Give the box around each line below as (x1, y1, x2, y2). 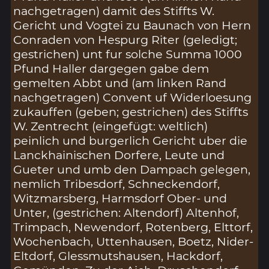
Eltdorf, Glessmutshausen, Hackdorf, (13, 249, 223, 264)
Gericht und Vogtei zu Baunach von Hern (13, 18, 252, 33)
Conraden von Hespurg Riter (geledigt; (13, 32, 238, 47)
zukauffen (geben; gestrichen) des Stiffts (13, 104, 249, 119)
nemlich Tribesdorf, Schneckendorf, (13, 177, 220, 192)
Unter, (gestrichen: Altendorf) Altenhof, (13, 205, 240, 220)
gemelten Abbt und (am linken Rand (13, 76, 227, 91)
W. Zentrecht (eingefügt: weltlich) (13, 119, 208, 134)
